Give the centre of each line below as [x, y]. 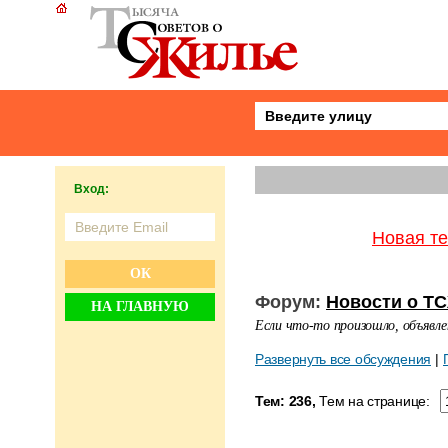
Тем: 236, [285, 401]
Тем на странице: [372, 401]
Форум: [290, 302]
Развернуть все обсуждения [343, 359]
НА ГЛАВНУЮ [140, 306]
